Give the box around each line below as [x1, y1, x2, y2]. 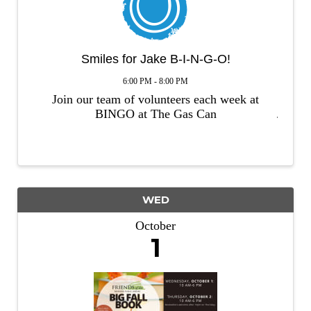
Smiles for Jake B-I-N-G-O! [81, 52, 230, 67]
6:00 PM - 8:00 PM [123, 76, 188, 86]
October [135, 218, 176, 233]
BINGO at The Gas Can [94, 106, 217, 121]
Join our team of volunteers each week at [52, 92, 259, 106]
